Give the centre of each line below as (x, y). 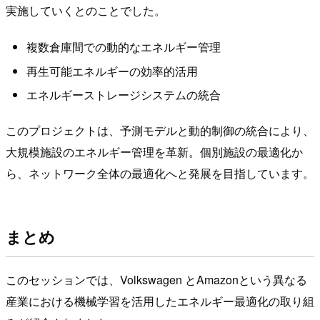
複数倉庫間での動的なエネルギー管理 (123, 47)
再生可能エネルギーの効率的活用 (112, 71)
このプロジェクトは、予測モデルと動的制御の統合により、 (160, 131)
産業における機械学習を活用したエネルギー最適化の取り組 (160, 301)
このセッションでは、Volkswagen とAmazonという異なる (156, 280)
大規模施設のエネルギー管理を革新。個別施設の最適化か (154, 152)
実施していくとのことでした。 (86, 10)
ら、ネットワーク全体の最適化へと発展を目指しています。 (160, 174)
